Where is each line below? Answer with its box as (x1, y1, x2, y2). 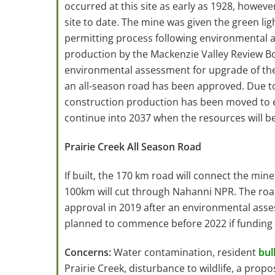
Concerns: (64, 245, 114, 259)
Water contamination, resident (114, 245, 258, 259)
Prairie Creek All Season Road (64, 140, 201, 153)
